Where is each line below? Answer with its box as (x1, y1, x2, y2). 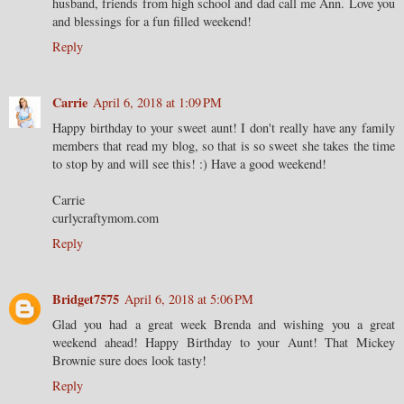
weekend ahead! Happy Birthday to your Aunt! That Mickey (52, 333, 395, 351)
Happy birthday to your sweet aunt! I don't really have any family (52, 118, 395, 136)
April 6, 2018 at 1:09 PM (93, 93, 222, 111)
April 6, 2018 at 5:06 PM (124, 289, 253, 308)
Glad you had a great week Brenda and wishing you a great (52, 315, 395, 333)
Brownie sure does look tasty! (52, 351, 207, 369)
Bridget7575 (52, 289, 119, 308)
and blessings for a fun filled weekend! (52, 12, 252, 30)
